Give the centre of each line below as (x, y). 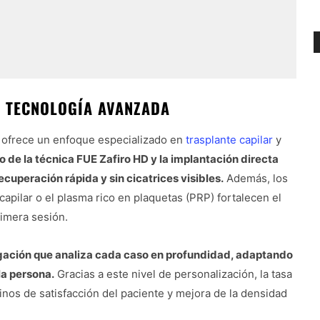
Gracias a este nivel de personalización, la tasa (173, 274)
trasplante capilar (229, 140)
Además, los (256, 179)
